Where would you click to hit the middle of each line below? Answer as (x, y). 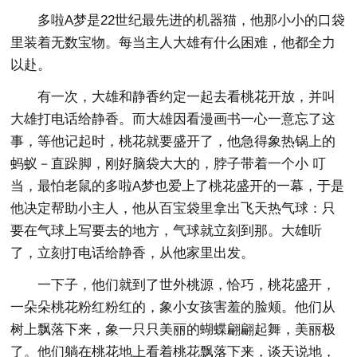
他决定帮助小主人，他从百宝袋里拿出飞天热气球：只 (173, 208)
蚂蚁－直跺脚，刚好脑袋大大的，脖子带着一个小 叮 (169, 163)
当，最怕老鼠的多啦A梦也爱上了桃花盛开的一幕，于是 (178, 186)
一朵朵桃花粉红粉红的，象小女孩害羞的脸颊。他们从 (173, 307)
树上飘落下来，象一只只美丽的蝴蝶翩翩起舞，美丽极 (173, 329)
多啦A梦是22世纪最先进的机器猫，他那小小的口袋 (192, 20)
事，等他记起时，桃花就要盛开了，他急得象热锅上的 (173, 141)
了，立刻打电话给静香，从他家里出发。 (133, 253)
